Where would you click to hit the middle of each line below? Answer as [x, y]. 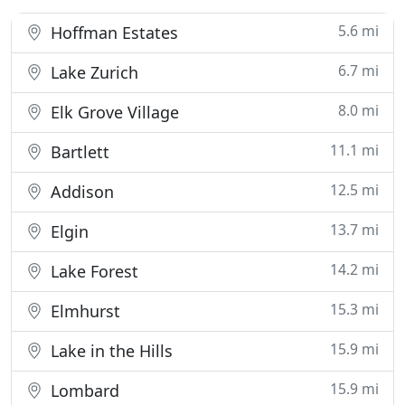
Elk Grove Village [113, 112]
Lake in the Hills [109, 351]
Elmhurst [83, 311]
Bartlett [78, 152]
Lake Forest [92, 271]
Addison [80, 192]
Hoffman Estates [112, 33]
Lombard [83, 391]
